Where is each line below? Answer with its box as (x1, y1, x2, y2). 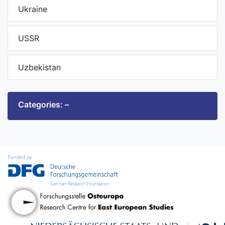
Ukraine (18, 4, 47, 15)
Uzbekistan (18, 62, 61, 73)
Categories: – (18, 99, 69, 110)
